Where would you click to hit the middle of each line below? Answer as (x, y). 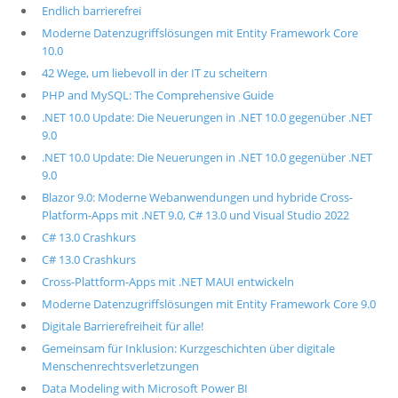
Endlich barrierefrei (91, 11)
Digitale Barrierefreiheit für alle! (122, 326)
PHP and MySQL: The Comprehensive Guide (157, 95)
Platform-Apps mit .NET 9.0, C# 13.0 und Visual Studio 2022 (195, 215)
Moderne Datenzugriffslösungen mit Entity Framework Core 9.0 (208, 304)
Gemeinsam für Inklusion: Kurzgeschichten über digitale (188, 348)
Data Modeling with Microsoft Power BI (144, 388)
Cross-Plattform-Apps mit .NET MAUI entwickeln (167, 282)
